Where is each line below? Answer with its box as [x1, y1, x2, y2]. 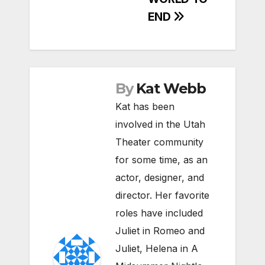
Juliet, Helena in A [115, 243, 198, 255]
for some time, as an [115, 154, 208, 166]
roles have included [115, 207, 203, 219]
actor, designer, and [115, 172, 204, 184]
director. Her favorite [115, 189, 209, 202]
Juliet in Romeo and [115, 225, 205, 237]
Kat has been [115, 101, 174, 113]
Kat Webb [135, 80, 206, 98]
